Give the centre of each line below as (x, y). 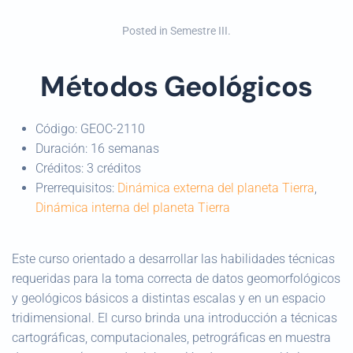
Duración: (63, 149)
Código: (58, 129)
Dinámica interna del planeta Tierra (133, 208)
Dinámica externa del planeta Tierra (216, 188)
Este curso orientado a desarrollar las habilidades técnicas (173, 259)
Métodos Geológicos (176, 87)
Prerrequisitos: (76, 188)
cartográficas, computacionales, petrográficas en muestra (171, 338)
